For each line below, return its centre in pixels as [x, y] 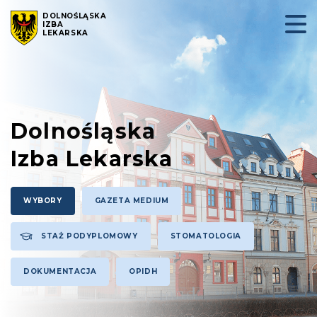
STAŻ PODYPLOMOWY [90, 236]
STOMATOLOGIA [206, 236]
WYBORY [43, 201]
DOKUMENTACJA [60, 271]
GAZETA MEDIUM [132, 201]
